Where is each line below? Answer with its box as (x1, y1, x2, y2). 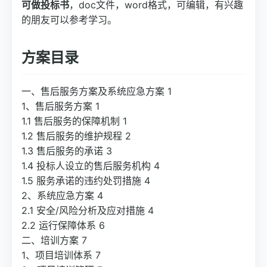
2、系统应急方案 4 (21, 190, 103, 202)
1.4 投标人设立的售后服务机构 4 (21, 160, 160, 172)
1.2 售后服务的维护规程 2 (21, 130, 131, 142)
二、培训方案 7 (21, 234, 87, 247)
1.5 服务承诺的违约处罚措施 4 (21, 175, 150, 187)
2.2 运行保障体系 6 (21, 219, 105, 232)
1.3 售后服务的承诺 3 (21, 145, 112, 157)
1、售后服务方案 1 (21, 100, 100, 113)
